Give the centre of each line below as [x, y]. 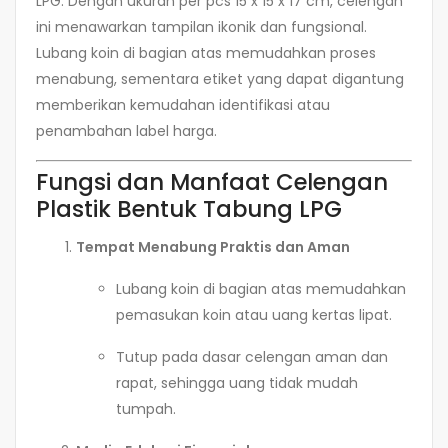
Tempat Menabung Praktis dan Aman [213, 246]
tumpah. [146, 408]
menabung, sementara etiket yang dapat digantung [220, 78]
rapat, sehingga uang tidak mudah [237, 382]
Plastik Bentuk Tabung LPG [189, 208]
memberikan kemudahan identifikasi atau [183, 104]
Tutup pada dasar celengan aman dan [252, 356]
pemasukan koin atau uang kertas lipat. [254, 314]
